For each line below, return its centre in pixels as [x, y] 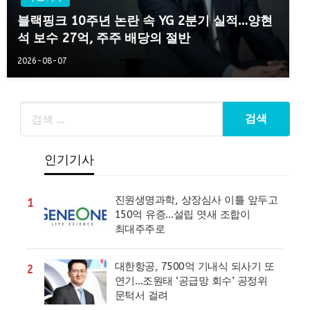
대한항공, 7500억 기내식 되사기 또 [194, 267]
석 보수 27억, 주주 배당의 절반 [104, 38]
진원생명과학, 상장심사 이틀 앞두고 [196, 200]
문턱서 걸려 [141, 296]
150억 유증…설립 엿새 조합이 [182, 215]
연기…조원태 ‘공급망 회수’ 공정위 [191, 281]
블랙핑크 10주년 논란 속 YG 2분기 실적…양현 [145, 21]
